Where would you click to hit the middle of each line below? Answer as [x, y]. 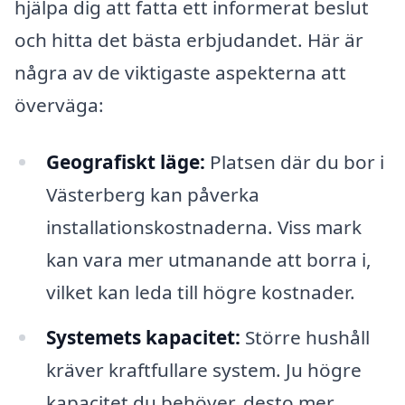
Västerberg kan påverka [152, 195]
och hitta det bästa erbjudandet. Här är [189, 39]
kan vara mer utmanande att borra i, [208, 260]
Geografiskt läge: [125, 162]
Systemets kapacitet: [143, 338]
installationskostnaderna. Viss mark [203, 227]
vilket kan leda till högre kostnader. [200, 292]
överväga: [59, 104]
